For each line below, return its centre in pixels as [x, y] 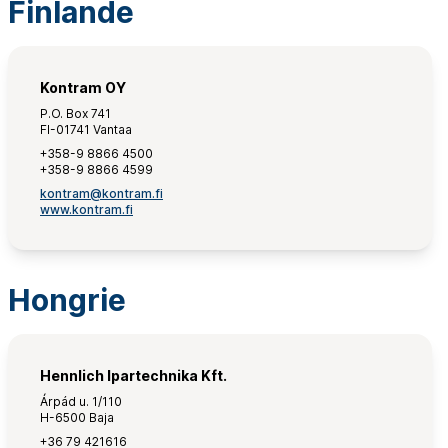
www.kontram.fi [86, 209]
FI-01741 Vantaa [86, 129]
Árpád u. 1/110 [81, 401]
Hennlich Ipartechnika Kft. [133, 375]
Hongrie [67, 300]
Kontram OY [83, 87]
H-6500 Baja [77, 417]
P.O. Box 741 [75, 113]
